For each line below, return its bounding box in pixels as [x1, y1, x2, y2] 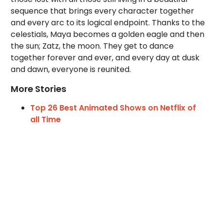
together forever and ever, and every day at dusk [11, 52, 200, 63]
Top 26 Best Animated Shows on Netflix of [30, 102, 197, 113]
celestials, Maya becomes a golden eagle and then [11, 29, 205, 40]
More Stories [11, 83, 67, 95]
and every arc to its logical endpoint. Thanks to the [11, 17, 205, 28]
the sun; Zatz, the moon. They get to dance [11, 40, 174, 52]
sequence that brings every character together [11, 5, 195, 17]
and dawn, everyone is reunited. [11, 64, 131, 75]
